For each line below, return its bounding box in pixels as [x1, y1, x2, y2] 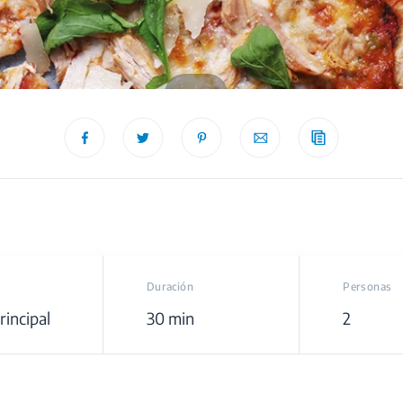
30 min [146, 308, 194, 329]
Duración [146, 280, 193, 294]
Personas [343, 280, 392, 294]
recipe [179, 85, 213, 102]
